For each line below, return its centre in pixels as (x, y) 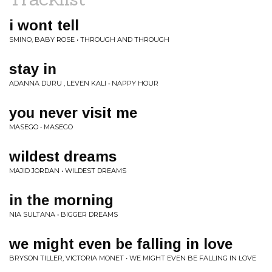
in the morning (61, 200)
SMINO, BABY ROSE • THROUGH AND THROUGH (89, 39)
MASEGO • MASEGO (41, 127)
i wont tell (44, 25)
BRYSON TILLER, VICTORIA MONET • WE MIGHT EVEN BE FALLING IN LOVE (133, 258)
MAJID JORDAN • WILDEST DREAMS (68, 171)
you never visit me (73, 113)
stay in (33, 69)
